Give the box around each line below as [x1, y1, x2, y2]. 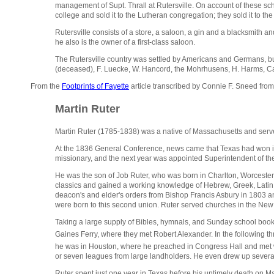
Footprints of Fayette [62, 82, 129, 91]
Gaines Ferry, [55, 230, 99, 239]
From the [31, 82, 62, 91]
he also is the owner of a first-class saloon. [55, 38, 195, 47]
